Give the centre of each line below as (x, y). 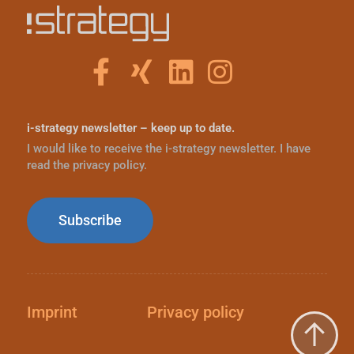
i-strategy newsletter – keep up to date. (130, 128)
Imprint (52, 312)
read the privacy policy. (87, 165)
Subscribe (90, 220)
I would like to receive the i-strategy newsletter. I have (168, 148)
